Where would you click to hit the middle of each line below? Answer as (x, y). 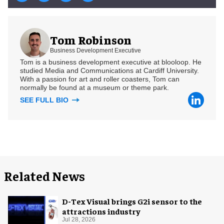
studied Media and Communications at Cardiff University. (109, 71)
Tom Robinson (91, 39)
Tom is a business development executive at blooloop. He (111, 62)
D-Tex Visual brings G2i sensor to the (132, 201)
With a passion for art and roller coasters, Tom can (100, 79)
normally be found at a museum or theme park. (94, 88)
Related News (44, 176)
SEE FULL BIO (45, 100)
